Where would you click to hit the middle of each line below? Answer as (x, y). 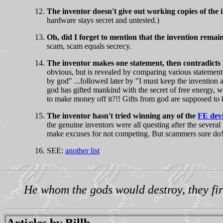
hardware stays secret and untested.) (103, 20)
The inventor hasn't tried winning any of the (122, 115)
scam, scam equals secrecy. (89, 46)
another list (82, 150)
